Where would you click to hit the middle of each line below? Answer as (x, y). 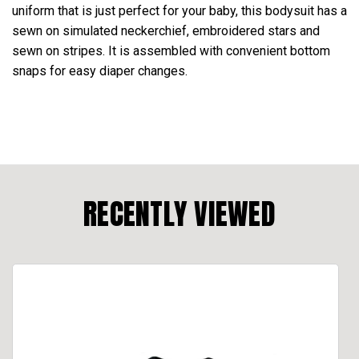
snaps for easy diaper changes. (100, 71)
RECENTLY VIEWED (179, 214)
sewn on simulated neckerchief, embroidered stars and (166, 30)
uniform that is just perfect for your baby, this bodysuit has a (179, 10)
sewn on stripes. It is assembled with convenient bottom (171, 50)
